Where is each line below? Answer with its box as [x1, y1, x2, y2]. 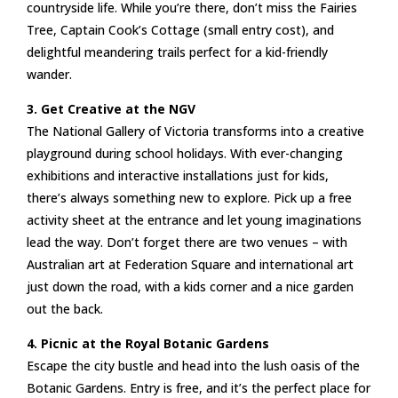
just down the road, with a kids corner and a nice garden [27, 277, 354, 295]
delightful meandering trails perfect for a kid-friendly [27, 43, 328, 60]
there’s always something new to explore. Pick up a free [27, 188, 352, 206]
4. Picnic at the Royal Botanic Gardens [27, 334, 269, 352]
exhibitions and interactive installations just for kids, [27, 166, 329, 184]
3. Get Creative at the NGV [27, 99, 195, 117]
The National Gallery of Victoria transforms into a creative [27, 122, 364, 139]
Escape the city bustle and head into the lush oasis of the [27, 356, 360, 374]
